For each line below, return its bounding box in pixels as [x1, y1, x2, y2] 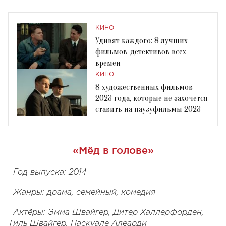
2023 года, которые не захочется [95, 93, 208, 103]
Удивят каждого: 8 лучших [95, 36, 188, 45]
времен [95, 58, 121, 68]
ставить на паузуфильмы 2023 [95, 104, 201, 114]
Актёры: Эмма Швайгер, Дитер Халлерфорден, [13, 208, 204, 216]
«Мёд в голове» [72, 144, 154, 156]
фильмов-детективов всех [95, 47, 186, 56]
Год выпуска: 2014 [13, 168, 86, 176]
